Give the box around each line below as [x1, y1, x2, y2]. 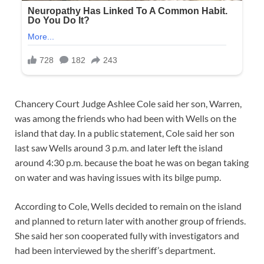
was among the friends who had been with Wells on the [15, 113, 236, 124]
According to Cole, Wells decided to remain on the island [15, 200, 242, 212]
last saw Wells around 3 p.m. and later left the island [15, 142, 223, 154]
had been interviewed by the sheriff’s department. [15, 245, 215, 256]
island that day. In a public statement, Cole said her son [15, 127, 235, 139]
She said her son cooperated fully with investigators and [15, 230, 239, 242]
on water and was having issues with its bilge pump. [15, 171, 221, 183]
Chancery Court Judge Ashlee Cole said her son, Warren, [15, 98, 242, 110]
